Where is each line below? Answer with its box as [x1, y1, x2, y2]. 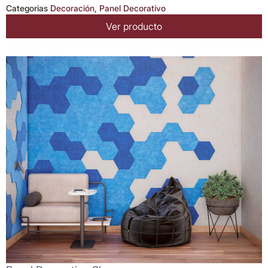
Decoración [50, 3, 95, 13]
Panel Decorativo [99, 3, 166, 13]
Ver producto [106, 20, 162, 32]
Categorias [6, 3, 48, 13]
